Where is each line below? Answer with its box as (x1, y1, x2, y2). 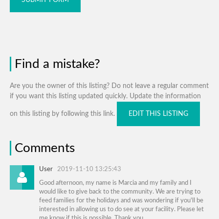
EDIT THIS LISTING (129, 110, 188, 117)
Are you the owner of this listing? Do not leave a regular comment (10, 82, 209, 89)
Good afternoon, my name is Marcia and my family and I (39, 179, 192, 186)
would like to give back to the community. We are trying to (39, 188, 200, 195)
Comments (15, 141, 75, 154)
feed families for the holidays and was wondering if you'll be (39, 197, 203, 204)
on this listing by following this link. (10, 110, 117, 117)
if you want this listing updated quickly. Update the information (10, 92, 201, 100)
